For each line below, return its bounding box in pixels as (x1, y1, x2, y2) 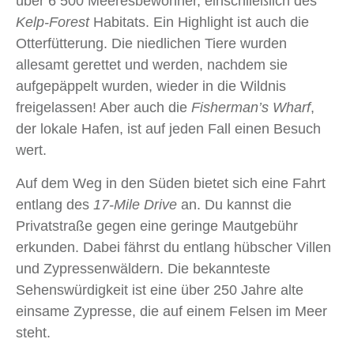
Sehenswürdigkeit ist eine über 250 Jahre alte (16, 282, 303, 299)
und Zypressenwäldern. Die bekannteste (16, 261, 270, 277)
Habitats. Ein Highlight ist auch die (93, 14, 309, 31)
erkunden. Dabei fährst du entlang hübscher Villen (16, 239, 331, 256)
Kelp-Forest (16, 14, 93, 31)
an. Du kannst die (177, 197, 292, 213)
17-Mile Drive (93, 197, 177, 213)
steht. (16, 325, 51, 341)
